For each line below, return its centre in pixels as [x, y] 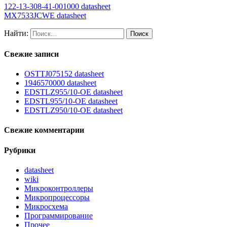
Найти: [16, 33]
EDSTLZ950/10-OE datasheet [73, 110]
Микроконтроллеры [59, 188]
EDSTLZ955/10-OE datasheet [73, 92]
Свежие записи [31, 54]
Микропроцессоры [57, 198]
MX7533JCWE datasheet [45, 15]
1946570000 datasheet [60, 83]
